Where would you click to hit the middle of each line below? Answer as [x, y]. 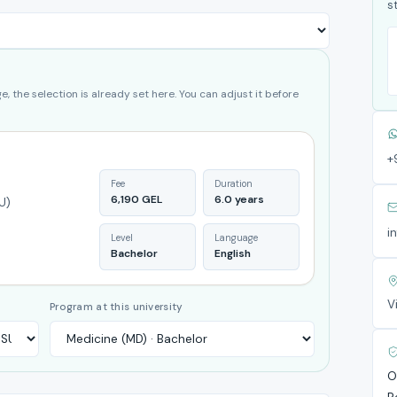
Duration [234, 184]
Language [237, 238]
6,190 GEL [137, 199]
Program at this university [117, 307]
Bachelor [135, 253]
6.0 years [240, 199]
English [233, 253]
